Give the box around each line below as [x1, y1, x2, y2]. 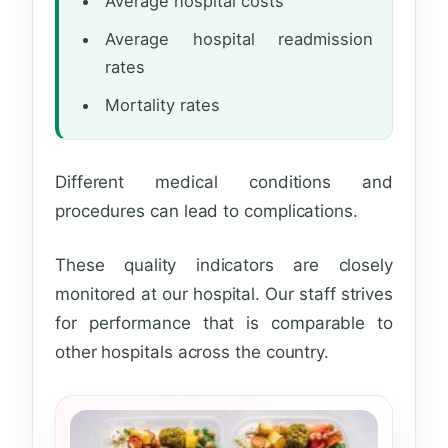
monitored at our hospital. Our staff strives [55, 284, 393, 305]
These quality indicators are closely [55, 255, 393, 276]
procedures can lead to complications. [55, 201, 358, 222]
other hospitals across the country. [55, 342, 330, 363]
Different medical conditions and [55, 172, 393, 193]
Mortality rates [105, 95, 220, 116]
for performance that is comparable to [55, 313, 393, 334]
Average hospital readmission [105, 29, 373, 50]
